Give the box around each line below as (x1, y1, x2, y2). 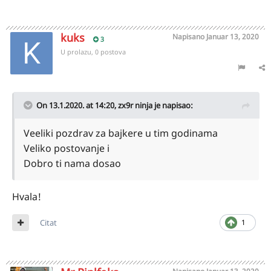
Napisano (172, 31, 206, 42)
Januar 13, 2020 (206, 31, 259, 42)
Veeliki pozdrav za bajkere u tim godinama (24, 126, 218, 140)
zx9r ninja (118, 100, 152, 111)
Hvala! (12, 190, 41, 203)
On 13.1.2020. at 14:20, (36, 100, 118, 111)
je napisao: (152, 100, 193, 111)
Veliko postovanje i (24, 142, 109, 155)
